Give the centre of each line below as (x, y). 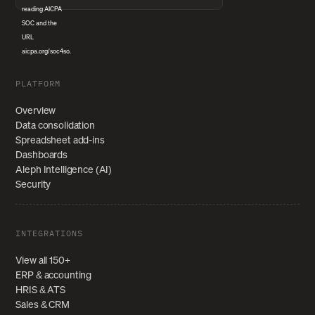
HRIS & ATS (40, 289)
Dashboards (41, 154)
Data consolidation (55, 124)
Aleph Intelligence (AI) (64, 169)
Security (33, 184)
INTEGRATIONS (49, 233)
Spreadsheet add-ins (60, 139)
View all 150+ (43, 259)
